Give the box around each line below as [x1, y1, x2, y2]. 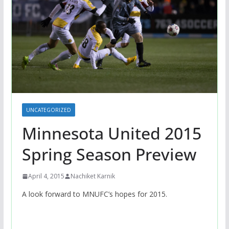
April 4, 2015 [28, 172, 64, 181]
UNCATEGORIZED [26, 106, 71, 114]
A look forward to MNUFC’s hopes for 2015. [21, 189, 167, 199]
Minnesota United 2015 [21, 122, 201, 145]
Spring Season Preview [21, 143, 196, 166]
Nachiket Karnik [70, 172, 115, 181]
